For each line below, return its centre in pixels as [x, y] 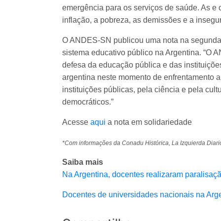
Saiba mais [83, 162]
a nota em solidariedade [151, 122]
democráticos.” [88, 102]
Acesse [76, 122]
